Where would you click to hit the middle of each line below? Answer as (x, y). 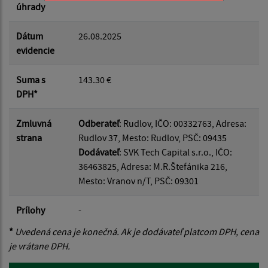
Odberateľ (99, 123)
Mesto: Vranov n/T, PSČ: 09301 (138, 180)
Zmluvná (34, 123)
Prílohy (31, 210)
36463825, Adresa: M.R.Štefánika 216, (153, 166)
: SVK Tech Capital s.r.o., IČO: (176, 152)
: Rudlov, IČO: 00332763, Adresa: (183, 123)
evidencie (35, 50)
